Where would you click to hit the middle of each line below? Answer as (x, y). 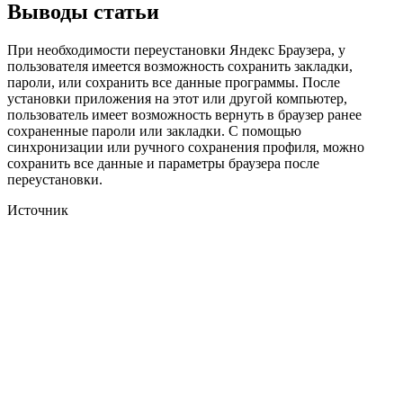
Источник (38, 210)
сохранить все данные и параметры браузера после (163, 164)
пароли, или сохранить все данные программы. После (174, 83)
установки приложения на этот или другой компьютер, (177, 99)
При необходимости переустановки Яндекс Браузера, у (176, 50)
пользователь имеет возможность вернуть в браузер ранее (184, 115)
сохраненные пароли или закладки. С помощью (154, 131)
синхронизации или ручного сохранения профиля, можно (186, 148)
